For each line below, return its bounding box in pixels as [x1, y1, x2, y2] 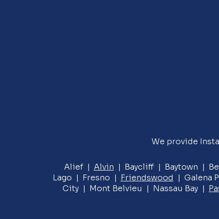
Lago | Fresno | [52, 173, 121, 183]
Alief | [64, 162, 94, 172]
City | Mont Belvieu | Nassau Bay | [63, 183, 209, 194]
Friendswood [120, 173, 174, 183]
